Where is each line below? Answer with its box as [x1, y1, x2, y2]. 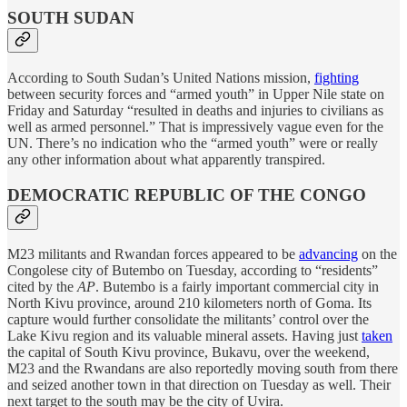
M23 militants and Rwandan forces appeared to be [7, 246, 299, 263]
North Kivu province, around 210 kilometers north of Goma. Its [7, 295, 372, 312]
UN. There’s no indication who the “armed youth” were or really [7, 135, 378, 151]
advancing [299, 246, 358, 263]
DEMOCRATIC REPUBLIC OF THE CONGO [7, 184, 366, 204]
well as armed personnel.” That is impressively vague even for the [7, 119, 383, 134]
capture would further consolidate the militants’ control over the [7, 312, 369, 328]
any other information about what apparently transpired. [7, 152, 325, 167]
